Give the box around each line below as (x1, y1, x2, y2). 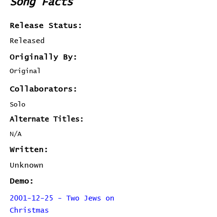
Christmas (10, 207, 49, 214)
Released (10, 37, 45, 45)
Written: (10, 146, 48, 154)
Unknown (10, 161, 44, 169)
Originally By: (10, 53, 77, 61)
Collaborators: (10, 85, 77, 93)
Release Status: (10, 22, 82, 30)
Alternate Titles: (10, 116, 84, 123)
